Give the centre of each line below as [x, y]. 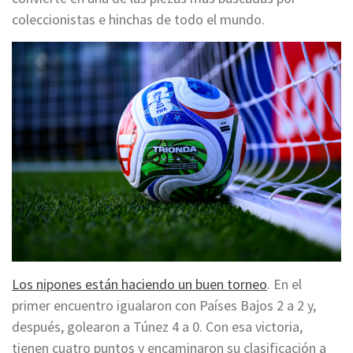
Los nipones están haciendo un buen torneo [139, 284]
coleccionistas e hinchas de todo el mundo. [138, 20]
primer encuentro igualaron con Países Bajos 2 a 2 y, [164, 305]
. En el [284, 284]
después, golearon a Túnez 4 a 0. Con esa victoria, [157, 326]
